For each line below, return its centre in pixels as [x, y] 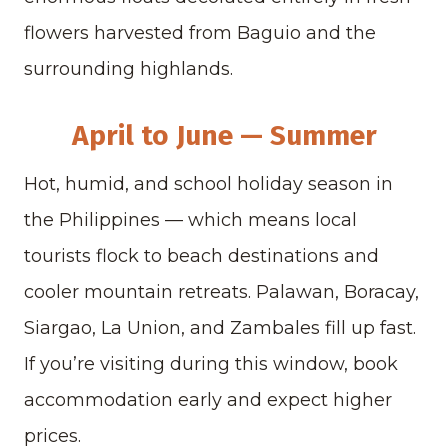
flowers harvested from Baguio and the [200, 33]
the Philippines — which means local [190, 220]
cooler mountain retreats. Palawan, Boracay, [221, 292]
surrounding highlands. [128, 69]
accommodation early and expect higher [208, 400]
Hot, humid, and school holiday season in [208, 184]
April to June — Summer [224, 136]
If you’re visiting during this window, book [211, 364]
